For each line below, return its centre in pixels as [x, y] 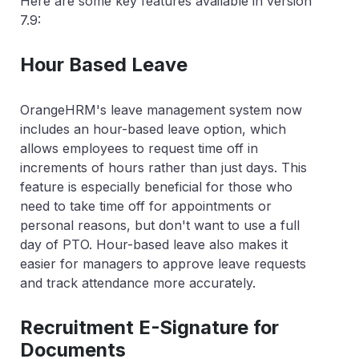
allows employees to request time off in [139, 148]
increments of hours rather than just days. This [163, 167]
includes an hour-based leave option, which [153, 129]
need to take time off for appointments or [146, 206]
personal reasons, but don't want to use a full [160, 225]
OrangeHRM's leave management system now [161, 109]
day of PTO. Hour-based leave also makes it [154, 244]
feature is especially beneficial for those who [156, 186]
